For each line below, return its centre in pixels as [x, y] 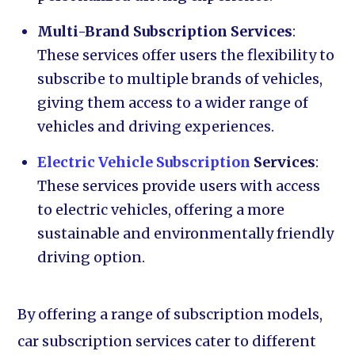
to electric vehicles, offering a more [161, 210]
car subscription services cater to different [167, 341]
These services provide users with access [179, 186]
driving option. [92, 257]
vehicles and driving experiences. [156, 126]
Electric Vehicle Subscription [144, 162]
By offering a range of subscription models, [170, 314]
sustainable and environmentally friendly [186, 233]
